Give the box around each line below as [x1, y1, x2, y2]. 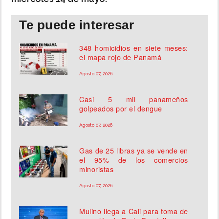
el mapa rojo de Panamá [79, 52, 162, 63]
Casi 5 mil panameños [79, 94, 188, 105]
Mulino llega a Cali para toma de [79, 206, 188, 217]
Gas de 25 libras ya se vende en [79, 145, 188, 156]
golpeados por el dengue [79, 103, 162, 114]
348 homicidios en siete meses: [79, 43, 188, 53]
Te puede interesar [19, 18, 134, 33]
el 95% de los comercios [79, 154, 188, 165]
